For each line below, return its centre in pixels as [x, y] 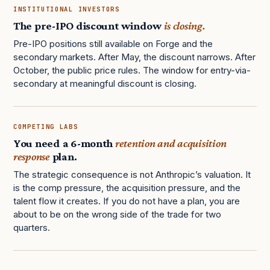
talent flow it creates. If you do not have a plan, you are [127, 201]
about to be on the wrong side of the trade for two [117, 215]
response [32, 157]
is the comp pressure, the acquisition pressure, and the [127, 188]
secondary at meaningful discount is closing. [105, 84]
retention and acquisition [171, 143]
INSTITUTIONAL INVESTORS [67, 9]
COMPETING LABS [46, 127]
